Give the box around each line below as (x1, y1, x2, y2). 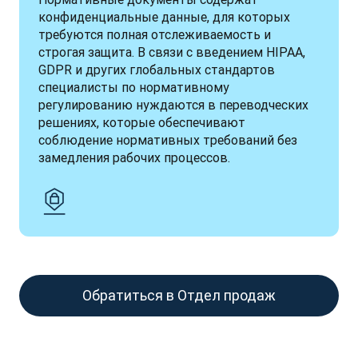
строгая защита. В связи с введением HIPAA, (38, 44, 305, 60)
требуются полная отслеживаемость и (38, 26, 271, 42)
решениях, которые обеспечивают (38, 114, 245, 130)
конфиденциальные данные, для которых (38, 9, 290, 25)
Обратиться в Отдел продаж (82, 286, 276, 304)
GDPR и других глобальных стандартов (38, 62, 275, 78)
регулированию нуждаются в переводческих (38, 97, 308, 113)
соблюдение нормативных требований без (38, 132, 297, 148)
